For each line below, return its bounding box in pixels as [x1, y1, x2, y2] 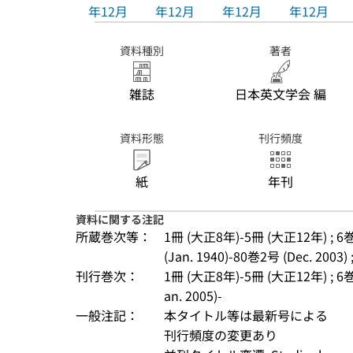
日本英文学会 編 [235, 84, 326, 103]
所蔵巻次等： [76, 227, 151, 246]
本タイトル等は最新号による [164, 306, 328, 325]
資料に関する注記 [76, 211, 164, 227]
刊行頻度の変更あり [164, 325, 277, 344]
